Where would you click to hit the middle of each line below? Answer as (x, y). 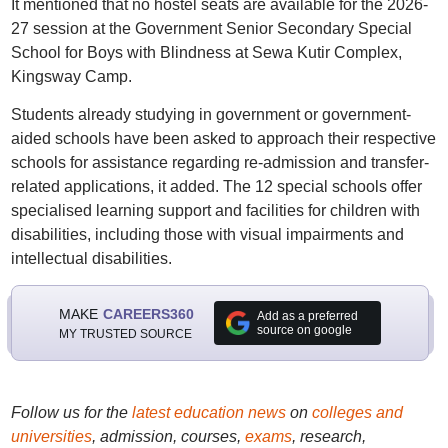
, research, (328, 436)
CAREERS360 (148, 313)
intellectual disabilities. (91, 258)
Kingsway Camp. (71, 76)
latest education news (208, 412)
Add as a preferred (307, 316)
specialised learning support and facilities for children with (215, 210)
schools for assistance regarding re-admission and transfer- (219, 162)
